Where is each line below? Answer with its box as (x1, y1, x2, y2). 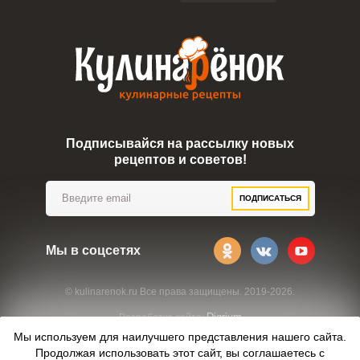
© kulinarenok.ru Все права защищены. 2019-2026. (65, 286, 295, 297)
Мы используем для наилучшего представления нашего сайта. (14, 330, 346, 343)
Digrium (206, 311, 242, 323)
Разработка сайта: (118, 312, 207, 323)
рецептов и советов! (113, 153, 247, 166)
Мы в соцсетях (45, 243, 141, 257)
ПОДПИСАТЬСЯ (239, 194, 301, 202)
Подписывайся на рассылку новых (66, 137, 294, 150)
